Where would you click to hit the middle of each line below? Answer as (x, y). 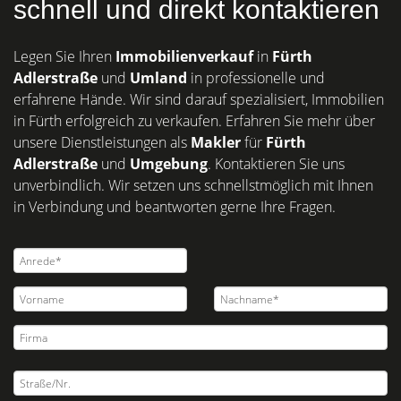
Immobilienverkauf (186, 56)
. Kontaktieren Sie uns (276, 164)
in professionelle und (258, 78)
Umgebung (169, 164)
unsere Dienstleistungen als (102, 142)
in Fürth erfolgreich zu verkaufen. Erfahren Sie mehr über (194, 121)
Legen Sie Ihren (64, 56)
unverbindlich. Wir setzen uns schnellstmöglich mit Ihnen (193, 185)
